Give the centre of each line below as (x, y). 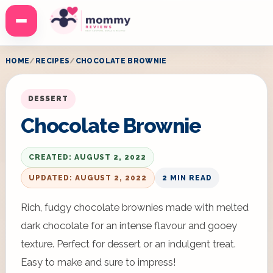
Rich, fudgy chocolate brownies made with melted (135, 207)
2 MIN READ (187, 178)
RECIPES (52, 61)
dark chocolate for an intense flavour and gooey (129, 225)
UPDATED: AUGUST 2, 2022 (88, 178)
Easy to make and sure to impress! (98, 262)
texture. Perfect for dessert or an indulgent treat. (128, 244)
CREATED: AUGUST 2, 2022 (88, 157)
